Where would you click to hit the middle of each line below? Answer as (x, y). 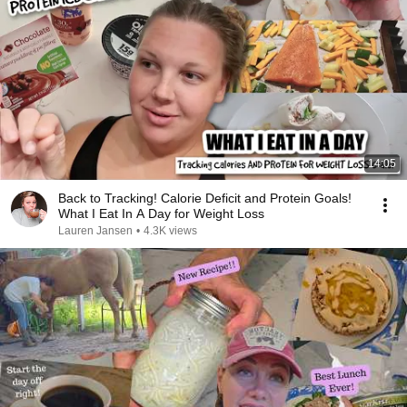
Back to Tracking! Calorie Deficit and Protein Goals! (205, 198)
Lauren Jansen (95, 231)
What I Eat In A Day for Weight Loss (161, 213)
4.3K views (170, 231)
